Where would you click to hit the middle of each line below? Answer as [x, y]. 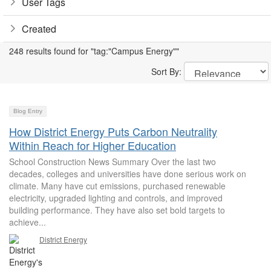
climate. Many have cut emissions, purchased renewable [117, 186]
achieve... [28, 222]
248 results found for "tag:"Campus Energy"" [94, 51]
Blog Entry [28, 111]
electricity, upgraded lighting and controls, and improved [116, 198]
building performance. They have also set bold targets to [117, 210]
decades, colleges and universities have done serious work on [128, 174]
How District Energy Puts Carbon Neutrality [113, 131]
